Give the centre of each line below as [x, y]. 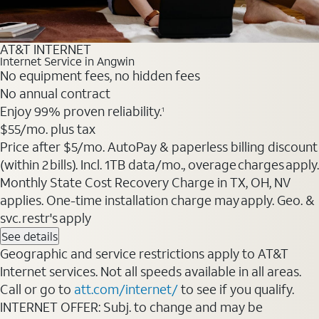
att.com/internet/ [126, 289]
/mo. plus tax [58, 129]
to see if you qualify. [236, 289]
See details [30, 236]
